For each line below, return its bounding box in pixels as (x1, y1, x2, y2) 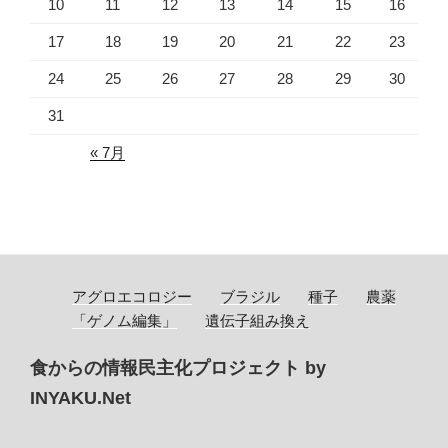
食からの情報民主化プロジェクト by (30, 357, 326, 378)
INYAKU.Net (30, 387, 131, 408)
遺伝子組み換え (205, 311, 310, 329)
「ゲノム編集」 (72, 311, 177, 329)
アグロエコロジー (72, 287, 192, 305)
